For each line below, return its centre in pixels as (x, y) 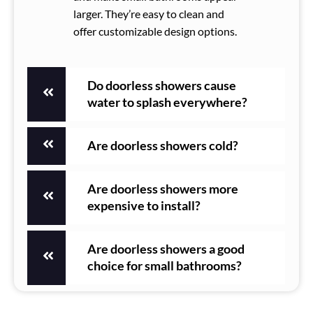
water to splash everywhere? (167, 102)
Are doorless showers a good (166, 249)
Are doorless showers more (163, 189)
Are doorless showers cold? (163, 145)
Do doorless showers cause (162, 85)
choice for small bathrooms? (165, 265)
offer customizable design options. (155, 31)
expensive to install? (144, 205)
